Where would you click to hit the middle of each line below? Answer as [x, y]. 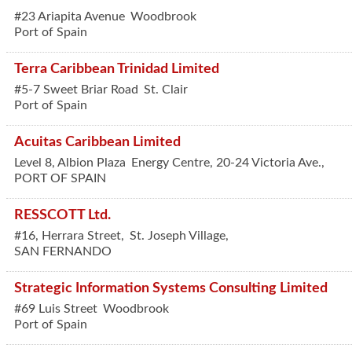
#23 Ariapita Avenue [70, 16]
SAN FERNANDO [63, 251]
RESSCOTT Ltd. [62, 215]
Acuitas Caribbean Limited [97, 142]
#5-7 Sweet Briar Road [76, 90]
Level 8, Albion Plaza [70, 163]
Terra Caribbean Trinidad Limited [117, 69]
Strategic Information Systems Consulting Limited [171, 288]
